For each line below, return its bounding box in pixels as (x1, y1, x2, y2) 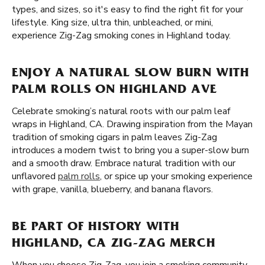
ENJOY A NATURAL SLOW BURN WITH (12, 67, 250, 80)
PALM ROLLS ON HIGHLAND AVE (12, 84, 217, 97)
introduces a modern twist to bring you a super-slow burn (12, 144, 249, 157)
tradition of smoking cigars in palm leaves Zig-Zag (12, 131, 217, 144)
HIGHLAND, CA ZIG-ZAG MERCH (12, 238, 216, 251)
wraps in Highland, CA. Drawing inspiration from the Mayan (12, 118, 253, 131)
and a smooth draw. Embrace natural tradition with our (12, 157, 235, 170)
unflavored (12, 170, 58, 183)
